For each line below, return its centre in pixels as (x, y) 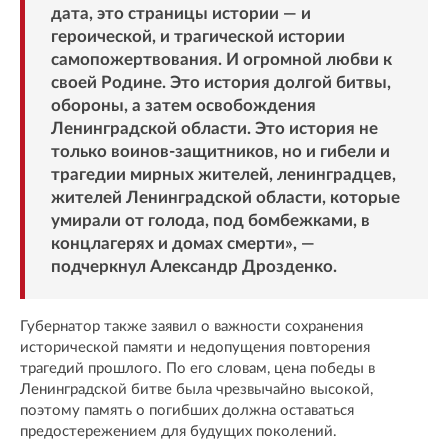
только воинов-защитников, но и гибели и (220, 151)
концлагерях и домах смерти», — (182, 243)
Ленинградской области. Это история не (214, 128)
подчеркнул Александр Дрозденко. (193, 266)
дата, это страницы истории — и (180, 13)
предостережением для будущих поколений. (178, 431)
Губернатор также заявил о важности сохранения (191, 326)
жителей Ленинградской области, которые (225, 197)
